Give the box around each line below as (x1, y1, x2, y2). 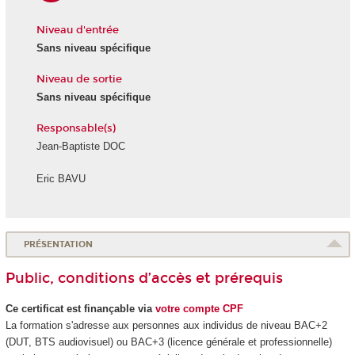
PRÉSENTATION (24, 239, 94, 250)
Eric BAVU (36, 172, 86, 185)
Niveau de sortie (36, 72, 122, 86)
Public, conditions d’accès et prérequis (5, 269, 283, 287)
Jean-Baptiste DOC (36, 140, 125, 153)
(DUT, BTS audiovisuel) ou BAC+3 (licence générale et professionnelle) (5, 336, 332, 349)
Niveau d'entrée (36, 23, 119, 36)
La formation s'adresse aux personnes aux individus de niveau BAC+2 (5, 319, 327, 332)
